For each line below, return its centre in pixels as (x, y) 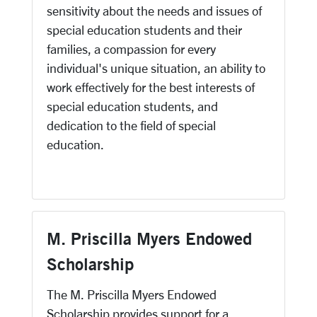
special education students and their (144, 30)
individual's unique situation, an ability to (156, 68)
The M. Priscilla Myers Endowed (132, 294)
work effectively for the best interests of (151, 87)
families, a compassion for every (131, 49)
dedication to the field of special (131, 125)
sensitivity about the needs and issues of (154, 11)
